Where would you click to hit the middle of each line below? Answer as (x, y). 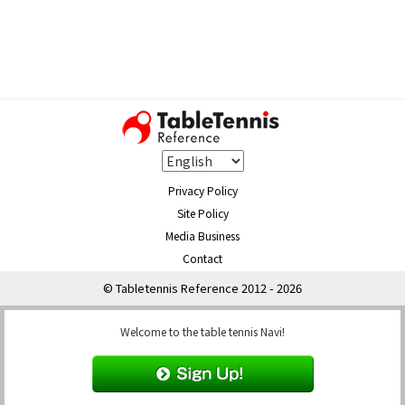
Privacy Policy (202, 191)
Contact (202, 259)
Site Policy (202, 213)
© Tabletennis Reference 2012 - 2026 (202, 288)
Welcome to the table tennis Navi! (202, 332)
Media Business (202, 236)
